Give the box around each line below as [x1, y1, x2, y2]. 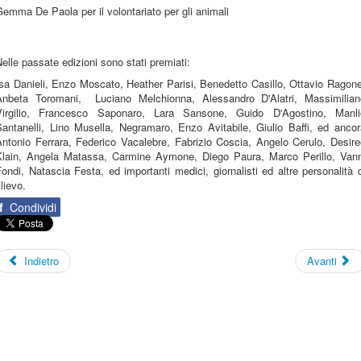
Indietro [24, 253, 60, 268]
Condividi [6, 199, 56, 215]
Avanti [306, 253, 337, 268]
